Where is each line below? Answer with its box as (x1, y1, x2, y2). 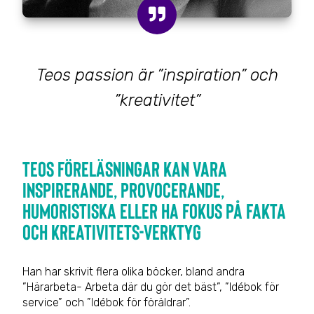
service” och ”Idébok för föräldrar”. (22, 295, 191, 309)
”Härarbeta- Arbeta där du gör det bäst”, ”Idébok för (22, 280, 279, 294)
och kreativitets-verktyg (22, 218, 201, 244)
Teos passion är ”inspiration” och (36, 64, 278, 85)
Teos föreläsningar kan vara (22, 155, 227, 181)
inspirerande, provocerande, (22, 176, 224, 202)
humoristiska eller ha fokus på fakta (22, 197, 286, 223)
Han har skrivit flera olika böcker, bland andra (22, 264, 245, 278)
